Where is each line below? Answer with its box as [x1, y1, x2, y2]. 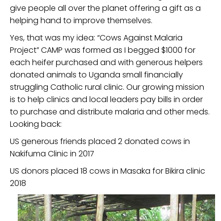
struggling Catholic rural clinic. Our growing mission [10, 81, 204, 93]
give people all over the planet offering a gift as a [10, 2, 201, 14]
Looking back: [10, 118, 62, 130]
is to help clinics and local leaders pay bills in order [10, 94, 203, 105]
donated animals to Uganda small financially [10, 69, 183, 80]
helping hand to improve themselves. [10, 15, 152, 26]
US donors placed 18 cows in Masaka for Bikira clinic [10, 165, 205, 177]
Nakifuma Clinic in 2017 [10, 148, 94, 159]
